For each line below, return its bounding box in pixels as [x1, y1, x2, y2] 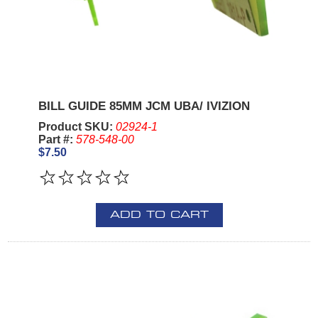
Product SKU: [38, 120, 116, 133]
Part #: [38, 133, 76, 146]
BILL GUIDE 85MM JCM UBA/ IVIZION [38, 99, 250, 113]
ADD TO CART [109, 209, 209, 220]
